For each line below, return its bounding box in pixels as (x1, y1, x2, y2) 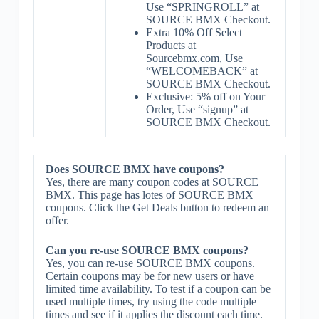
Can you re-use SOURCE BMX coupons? (45, 244, 249, 256)
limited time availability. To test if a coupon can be (45, 283, 271, 295)
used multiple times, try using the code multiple (45, 296, 256, 308)
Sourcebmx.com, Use (145, 52, 243, 64)
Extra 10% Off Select (145, 26, 242, 38)
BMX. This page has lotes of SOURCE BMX (45, 189, 253, 201)
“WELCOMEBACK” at (145, 65, 258, 77)
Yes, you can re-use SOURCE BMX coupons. (45, 257, 255, 269)
